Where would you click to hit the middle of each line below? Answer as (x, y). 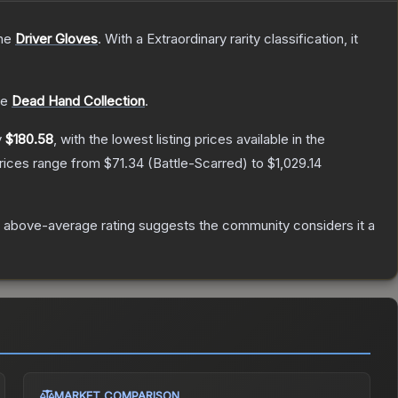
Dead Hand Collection (78, 101)
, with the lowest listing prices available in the (189, 139)
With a (124, 39)
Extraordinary (187, 39)
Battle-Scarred (198, 163)
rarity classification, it (292, 39)
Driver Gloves (56, 39)
